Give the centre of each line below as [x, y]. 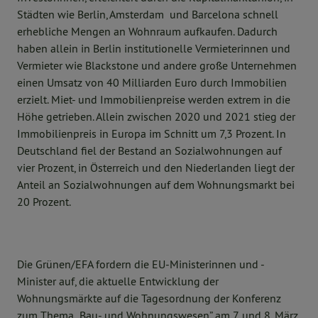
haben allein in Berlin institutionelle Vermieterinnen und [154, 49]
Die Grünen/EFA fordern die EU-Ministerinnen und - [141, 264]
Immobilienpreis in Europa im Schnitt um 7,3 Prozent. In [152, 134]
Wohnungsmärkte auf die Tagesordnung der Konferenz [149, 298]
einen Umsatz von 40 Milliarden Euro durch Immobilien [152, 83]
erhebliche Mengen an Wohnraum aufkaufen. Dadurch [147, 32]
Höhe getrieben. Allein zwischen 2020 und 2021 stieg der [156, 117]
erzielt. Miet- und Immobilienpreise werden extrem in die [154, 100]
